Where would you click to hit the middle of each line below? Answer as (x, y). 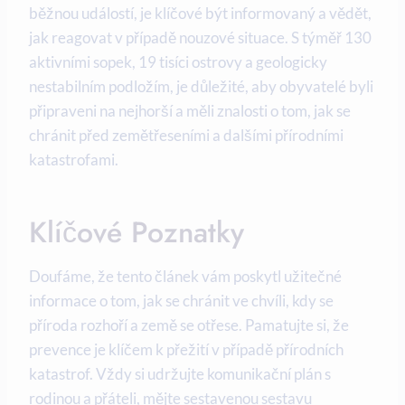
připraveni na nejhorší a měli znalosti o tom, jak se (190, 111)
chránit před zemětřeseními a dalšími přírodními (186, 136)
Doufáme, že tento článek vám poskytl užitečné (185, 277)
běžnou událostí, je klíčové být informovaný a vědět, (200, 14)
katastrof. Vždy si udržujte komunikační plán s (180, 374)
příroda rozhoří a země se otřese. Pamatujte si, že (189, 325)
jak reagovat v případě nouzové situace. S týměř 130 (200, 38)
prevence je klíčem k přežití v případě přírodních (186, 350)
